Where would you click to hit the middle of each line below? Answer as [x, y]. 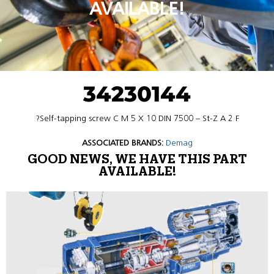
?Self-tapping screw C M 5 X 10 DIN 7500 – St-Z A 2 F [137, 118]
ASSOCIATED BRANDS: [122, 143]
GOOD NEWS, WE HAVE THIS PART [137, 160]
